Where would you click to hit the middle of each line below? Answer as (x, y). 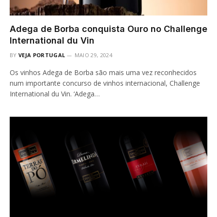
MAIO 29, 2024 (93, 55)
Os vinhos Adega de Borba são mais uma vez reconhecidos (103, 72)
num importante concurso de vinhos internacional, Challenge (105, 83)
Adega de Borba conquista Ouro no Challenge (108, 29)
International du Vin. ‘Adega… (55, 93)
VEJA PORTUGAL (42, 55)
